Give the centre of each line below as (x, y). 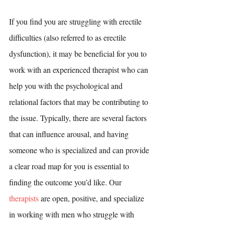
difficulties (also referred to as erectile (69, 37)
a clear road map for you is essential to (70, 166)
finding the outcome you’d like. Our (66, 182)
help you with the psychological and (67, 86)
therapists (24, 198)
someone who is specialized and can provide (80, 150)
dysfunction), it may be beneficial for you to (79, 53)
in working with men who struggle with (73, 214)
